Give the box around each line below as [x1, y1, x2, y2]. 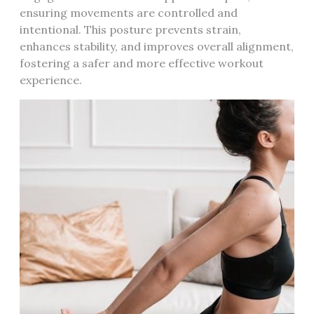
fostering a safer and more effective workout [20, 55, 264, 70]
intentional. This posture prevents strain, [20, 22, 241, 36]
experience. [20, 72, 82, 87]
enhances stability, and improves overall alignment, [20, 39, 294, 53]
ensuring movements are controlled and [20, 5, 238, 20]
